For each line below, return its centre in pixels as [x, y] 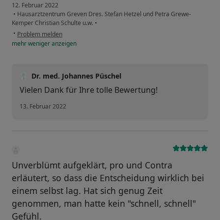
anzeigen [63, 43]
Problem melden [40, 34]
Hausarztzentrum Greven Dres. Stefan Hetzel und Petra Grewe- [103, 14]
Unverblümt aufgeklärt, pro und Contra [92, 165]
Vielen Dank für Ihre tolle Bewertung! [89, 90]
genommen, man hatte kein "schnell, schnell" [104, 203]
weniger [39, 43]
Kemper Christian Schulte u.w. [53, 23]
